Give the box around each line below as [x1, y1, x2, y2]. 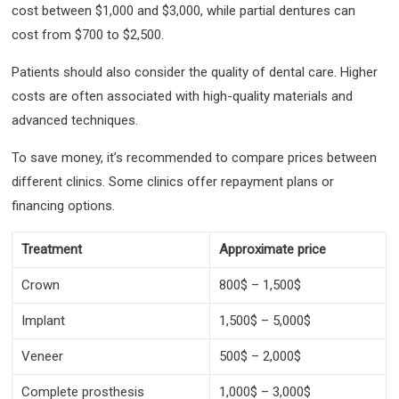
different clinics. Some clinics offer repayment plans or [12, 174, 335, 190]
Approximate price [219, 241, 327, 257]
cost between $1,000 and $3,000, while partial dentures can [12, 3, 356, 19]
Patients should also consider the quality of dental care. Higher [12, 64, 379, 80]
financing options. [12, 198, 116, 214]
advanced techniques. [12, 112, 139, 128]
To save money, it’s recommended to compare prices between [12, 150, 378, 166]
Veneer [21, 348, 64, 364]
